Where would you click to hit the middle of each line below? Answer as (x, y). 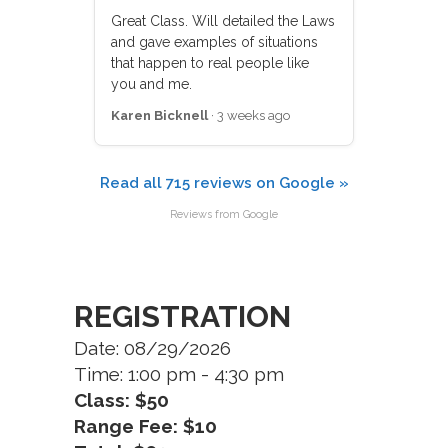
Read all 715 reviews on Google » (224, 183)
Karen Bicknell (159, 115)
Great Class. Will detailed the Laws (223, 21)
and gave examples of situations (214, 42)
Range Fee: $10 (145, 426)
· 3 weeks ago (249, 115)
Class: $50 (121, 400)
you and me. (151, 84)
